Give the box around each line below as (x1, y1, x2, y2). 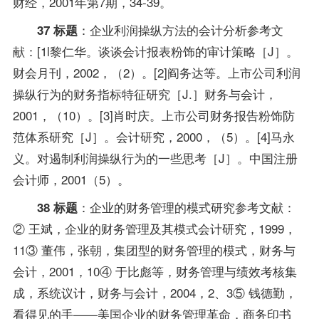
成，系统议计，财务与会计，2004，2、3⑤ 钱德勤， (12, 283, 297, 302)
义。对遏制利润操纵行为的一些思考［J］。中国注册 (12, 149, 298, 167)
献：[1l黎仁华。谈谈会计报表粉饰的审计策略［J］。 (12, 42, 298, 61)
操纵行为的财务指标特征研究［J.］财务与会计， (12, 85, 277, 103)
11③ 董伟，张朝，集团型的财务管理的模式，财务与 (12, 241, 296, 259)
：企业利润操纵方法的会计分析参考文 (77, 21, 283, 39)
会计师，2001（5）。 (12, 170, 130, 189)
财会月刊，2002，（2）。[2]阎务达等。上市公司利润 (12, 63, 300, 82)
